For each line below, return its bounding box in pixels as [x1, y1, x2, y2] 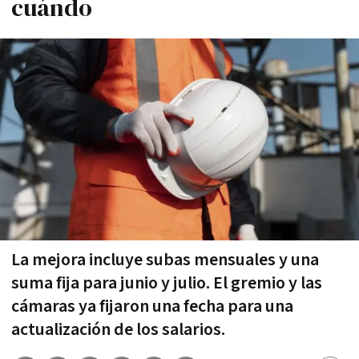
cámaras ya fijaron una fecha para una [11, 294, 293, 318]
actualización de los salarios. [11, 317, 225, 341]
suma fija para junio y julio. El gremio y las [11, 271, 322, 295]
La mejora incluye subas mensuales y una [11, 248, 319, 272]
